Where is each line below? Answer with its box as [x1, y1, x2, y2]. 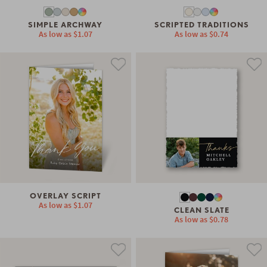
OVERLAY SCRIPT [29, 191, 101, 201]
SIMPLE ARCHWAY [28, 20, 103, 30]
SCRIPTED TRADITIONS [154, 20, 249, 30]
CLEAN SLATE [173, 206, 229, 215]
